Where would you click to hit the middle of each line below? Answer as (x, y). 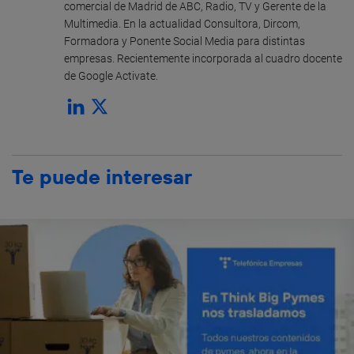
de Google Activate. (111, 75)
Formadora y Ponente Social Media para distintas (185, 41)
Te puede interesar (102, 177)
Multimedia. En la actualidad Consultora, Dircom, (182, 23)
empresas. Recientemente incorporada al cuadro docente (203, 58)
